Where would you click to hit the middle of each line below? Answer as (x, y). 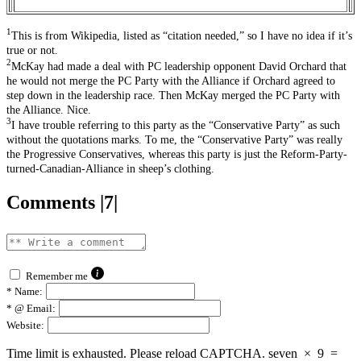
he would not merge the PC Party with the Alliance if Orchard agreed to (171, 81)
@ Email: (34, 309)
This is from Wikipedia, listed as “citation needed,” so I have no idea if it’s (182, 36)
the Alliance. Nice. (49, 110)
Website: (25, 326)
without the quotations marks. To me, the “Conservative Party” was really (174, 140)
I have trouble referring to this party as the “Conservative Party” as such (176, 126)
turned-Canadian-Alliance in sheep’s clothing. (110, 169)
